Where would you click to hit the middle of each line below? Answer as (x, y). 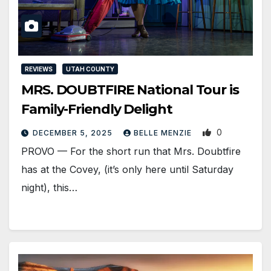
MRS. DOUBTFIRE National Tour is (130, 90)
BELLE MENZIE (164, 133)
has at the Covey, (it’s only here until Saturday (127, 170)
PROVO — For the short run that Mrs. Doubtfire (131, 152)
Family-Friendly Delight (97, 109)
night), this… (49, 188)
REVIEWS (39, 69)
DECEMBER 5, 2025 (74, 133)
